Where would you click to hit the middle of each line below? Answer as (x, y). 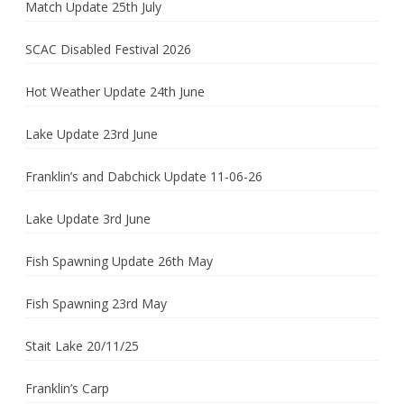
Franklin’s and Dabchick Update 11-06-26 (144, 176)
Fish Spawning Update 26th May (119, 261)
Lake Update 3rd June (88, 219)
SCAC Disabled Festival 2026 (108, 49)
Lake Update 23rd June (92, 134)
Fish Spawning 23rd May (96, 303)
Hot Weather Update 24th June (115, 92)
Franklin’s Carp (67, 388)
